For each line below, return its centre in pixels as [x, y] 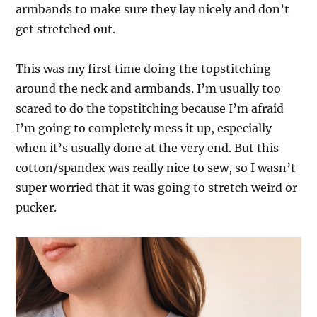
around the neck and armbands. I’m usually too [149, 88]
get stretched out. [66, 29]
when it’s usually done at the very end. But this [148, 148]
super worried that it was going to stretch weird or [157, 187]
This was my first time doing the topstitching [144, 68]
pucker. [36, 207]
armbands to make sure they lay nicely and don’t [153, 9]
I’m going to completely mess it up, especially [144, 128]
